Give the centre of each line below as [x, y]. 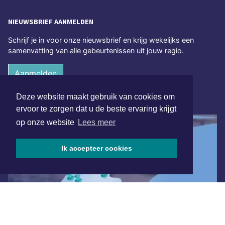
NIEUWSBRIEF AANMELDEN [51, 22]
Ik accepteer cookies [96, 148]
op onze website [46, 123]
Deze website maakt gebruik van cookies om [95, 97]
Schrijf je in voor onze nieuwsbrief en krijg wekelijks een [101, 40]
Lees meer [97, 123]
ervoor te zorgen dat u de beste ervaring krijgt [96, 109]
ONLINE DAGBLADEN [43, 102]
